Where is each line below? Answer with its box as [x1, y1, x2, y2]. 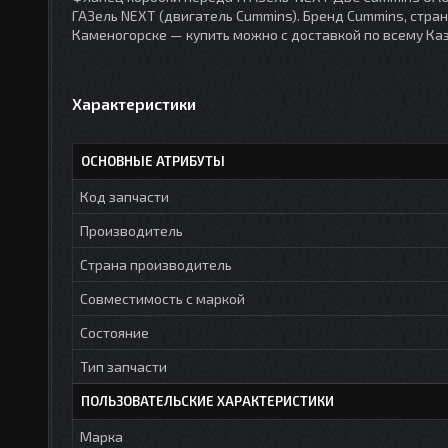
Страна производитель [80, 255, 232, 273]
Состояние [80, 323, 149, 341]
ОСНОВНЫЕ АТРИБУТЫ [81, 152, 225, 169]
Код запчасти [80, 187, 169, 205]
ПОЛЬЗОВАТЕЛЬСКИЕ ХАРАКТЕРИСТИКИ [81, 392, 334, 409]
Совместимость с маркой [80, 289, 245, 307]
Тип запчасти [80, 357, 167, 375]
